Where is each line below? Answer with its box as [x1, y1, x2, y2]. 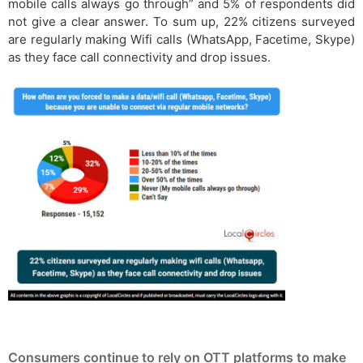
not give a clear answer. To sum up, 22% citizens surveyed [8, 14, 355, 30]
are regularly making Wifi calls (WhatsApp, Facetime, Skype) [8, 32, 355, 48]
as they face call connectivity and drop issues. [8, 49, 271, 66]
